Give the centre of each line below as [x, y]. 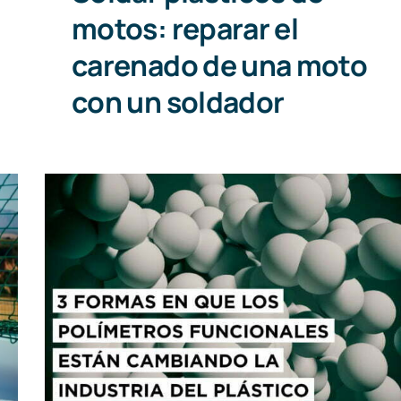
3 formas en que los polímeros [235, 273]
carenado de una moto [219, 65]
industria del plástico [235, 334]
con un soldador [178, 102]
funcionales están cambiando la [235, 303]
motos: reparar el [185, 29]
